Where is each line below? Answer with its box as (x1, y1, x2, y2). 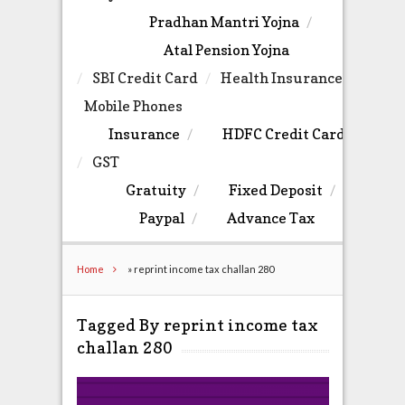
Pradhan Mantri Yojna (148, 13, 299, 32)
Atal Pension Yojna (164, 41, 289, 60)
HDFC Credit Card (221, 125, 345, 144)
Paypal (138, 209, 184, 228)
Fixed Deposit (228, 181, 323, 200)
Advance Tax (226, 209, 315, 228)
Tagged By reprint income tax (76, 315, 318, 334)
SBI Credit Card (91, 69, 198, 88)
